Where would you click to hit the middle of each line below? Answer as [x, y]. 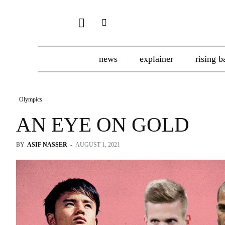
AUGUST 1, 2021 [98, 145]
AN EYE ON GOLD [103, 125]
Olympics [31, 99]
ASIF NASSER [47, 145]
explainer [156, 59]
